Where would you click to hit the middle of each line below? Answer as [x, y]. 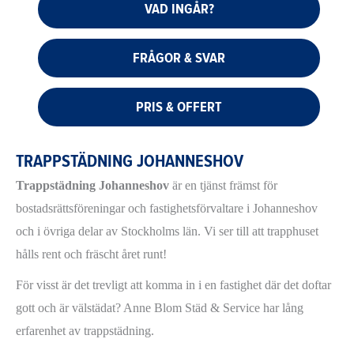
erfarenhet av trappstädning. [85, 331]
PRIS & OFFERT [179, 106]
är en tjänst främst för [223, 186]
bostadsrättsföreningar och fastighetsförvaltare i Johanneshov [167, 209]
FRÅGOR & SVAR [179, 57]
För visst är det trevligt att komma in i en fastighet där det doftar [173, 285]
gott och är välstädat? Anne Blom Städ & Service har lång [160, 308]
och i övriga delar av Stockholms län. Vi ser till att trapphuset [167, 232]
